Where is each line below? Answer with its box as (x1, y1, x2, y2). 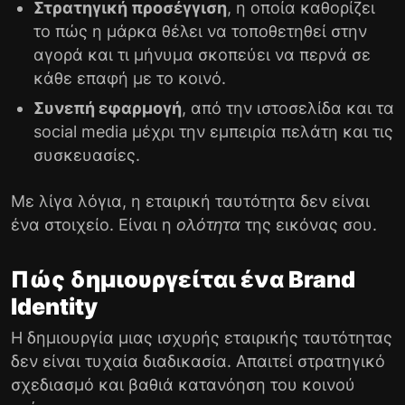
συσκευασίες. (33, 145, 140, 165)
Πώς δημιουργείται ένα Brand (11, 265, 355, 293)
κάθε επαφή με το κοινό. (33, 68, 226, 88)
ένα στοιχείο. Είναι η (11, 214, 176, 234)
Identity (11, 292, 98, 320)
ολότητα (176, 214, 240, 234)
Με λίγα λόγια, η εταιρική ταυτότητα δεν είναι (11, 191, 370, 211)
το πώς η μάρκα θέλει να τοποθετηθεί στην (33, 21, 367, 41)
